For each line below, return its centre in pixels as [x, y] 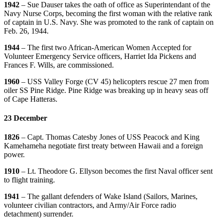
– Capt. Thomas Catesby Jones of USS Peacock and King [110, 137]
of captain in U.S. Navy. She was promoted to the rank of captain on [109, 22]
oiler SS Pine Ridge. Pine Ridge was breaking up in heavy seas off [106, 90]
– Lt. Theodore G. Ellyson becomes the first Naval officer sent [117, 171]
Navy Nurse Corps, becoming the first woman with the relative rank [108, 13]
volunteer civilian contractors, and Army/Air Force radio [90, 205]
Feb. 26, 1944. [26, 31]
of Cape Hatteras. [31, 99]
